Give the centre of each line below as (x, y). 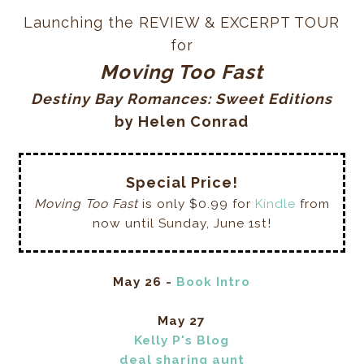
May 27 (182, 321)
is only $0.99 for (196, 204)
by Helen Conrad (182, 121)
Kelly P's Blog (182, 340)
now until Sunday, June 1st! (182, 224)
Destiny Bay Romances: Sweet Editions (182, 98)
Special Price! (182, 183)
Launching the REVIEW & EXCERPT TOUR (182, 22)
